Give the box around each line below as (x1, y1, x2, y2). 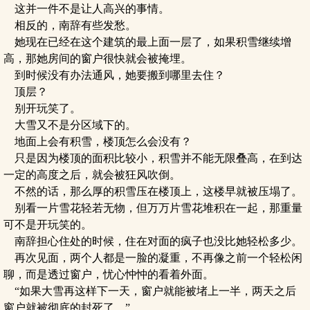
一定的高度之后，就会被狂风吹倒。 (3, 169, 181, 181)
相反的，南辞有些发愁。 (3, 19, 136, 31)
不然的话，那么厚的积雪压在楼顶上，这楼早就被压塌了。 (3, 185, 302, 197)
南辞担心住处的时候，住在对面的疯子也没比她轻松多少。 (3, 235, 302, 247)
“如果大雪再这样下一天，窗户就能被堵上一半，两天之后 (3, 285, 296, 297)
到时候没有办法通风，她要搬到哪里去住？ (3, 69, 225, 81)
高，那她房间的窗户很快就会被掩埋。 (3, 53, 192, 64)
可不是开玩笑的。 (3, 219, 92, 230)
